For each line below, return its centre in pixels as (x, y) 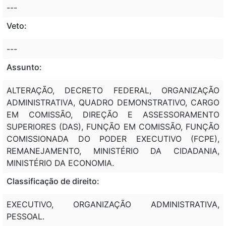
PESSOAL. (25, 216)
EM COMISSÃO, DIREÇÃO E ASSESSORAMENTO (113, 114)
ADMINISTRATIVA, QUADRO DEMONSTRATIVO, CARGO (113, 102)
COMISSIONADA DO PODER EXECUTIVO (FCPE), (113, 138)
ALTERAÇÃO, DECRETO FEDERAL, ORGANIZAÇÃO (113, 90)
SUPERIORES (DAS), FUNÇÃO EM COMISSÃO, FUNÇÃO (113, 126)
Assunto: (24, 67)
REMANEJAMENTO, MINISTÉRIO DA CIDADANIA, (113, 151)
